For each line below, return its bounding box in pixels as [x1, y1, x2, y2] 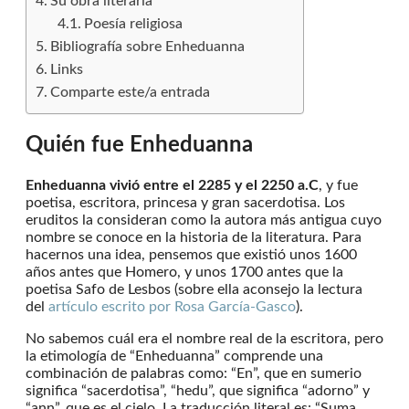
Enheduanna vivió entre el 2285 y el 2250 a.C [26, 177, 319, 193]
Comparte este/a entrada [50, 84, 211, 100]
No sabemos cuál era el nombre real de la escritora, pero [26, 330, 383, 346]
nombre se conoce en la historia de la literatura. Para [26, 229, 362, 245]
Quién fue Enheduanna [26, 133, 253, 156]
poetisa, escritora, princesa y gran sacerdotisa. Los [26, 194, 345, 210]
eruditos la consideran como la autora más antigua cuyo [26, 212, 382, 227]
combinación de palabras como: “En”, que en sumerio [26, 365, 362, 381]
